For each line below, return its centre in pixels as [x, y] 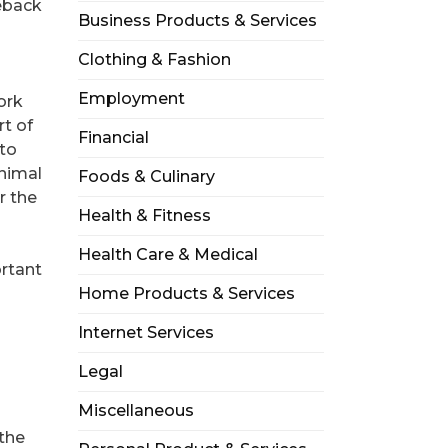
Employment [131, 98]
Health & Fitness [144, 215]
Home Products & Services [186, 293]
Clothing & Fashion [154, 59]
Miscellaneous [135, 410]
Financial [113, 137]
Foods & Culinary [146, 176]
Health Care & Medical [167, 254]
